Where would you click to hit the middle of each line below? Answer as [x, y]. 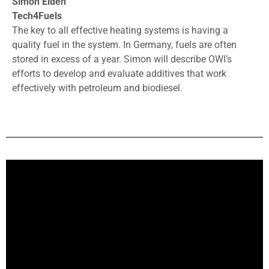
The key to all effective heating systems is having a [120, 30]
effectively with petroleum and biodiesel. [97, 88]
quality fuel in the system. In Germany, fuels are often [124, 44]
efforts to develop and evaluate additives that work [119, 73]
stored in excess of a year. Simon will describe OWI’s [122, 59]
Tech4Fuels [37, 16]
